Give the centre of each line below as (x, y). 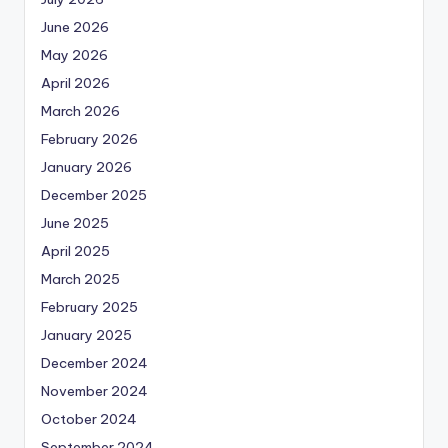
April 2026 (75, 83)
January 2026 (86, 167)
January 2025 (86, 335)
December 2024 (94, 363)
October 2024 (89, 419)
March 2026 (80, 111)
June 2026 (75, 27)
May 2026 (74, 55)
